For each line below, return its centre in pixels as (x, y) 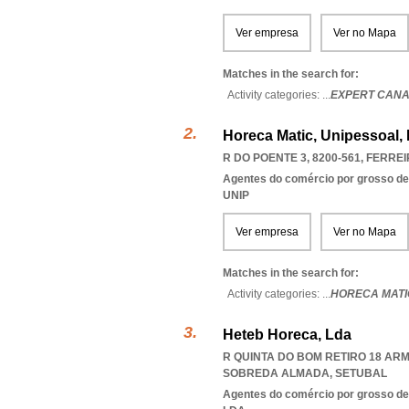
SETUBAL (361, 373)
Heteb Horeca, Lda (287, 335)
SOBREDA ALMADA (276, 373)
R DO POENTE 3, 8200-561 (292, 158)
